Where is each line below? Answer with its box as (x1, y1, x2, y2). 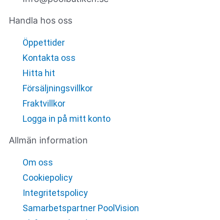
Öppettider (22, 37, 65, 48)
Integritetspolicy (22, 188, 88, 198)
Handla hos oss (9, 15, 72, 26)
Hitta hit (22, 68, 55, 79)
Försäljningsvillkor (22, 83, 93, 94)
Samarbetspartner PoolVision (22, 203, 139, 214)
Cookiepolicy (22, 172, 73, 183)
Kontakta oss (22, 53, 76, 63)
